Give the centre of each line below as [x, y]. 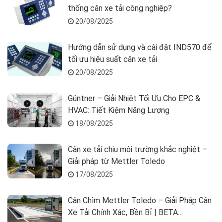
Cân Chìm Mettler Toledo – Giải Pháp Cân [140, 200]
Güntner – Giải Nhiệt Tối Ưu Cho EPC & [134, 98]
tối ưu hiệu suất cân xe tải [112, 59]
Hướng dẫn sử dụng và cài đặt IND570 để [140, 47]
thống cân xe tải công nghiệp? [120, 8]
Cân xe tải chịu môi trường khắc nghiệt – [138, 149]
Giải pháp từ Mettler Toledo [116, 161]
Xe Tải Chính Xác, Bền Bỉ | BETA [123, 212]
